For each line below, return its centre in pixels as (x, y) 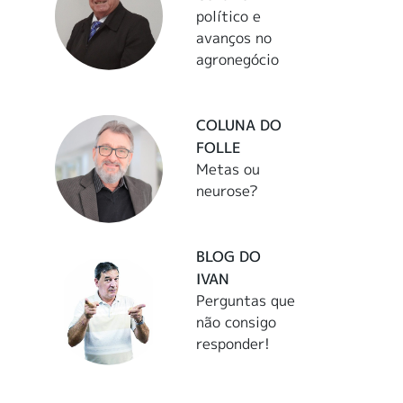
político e (229, 16)
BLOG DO (229, 256)
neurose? (228, 190)
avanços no (234, 37)
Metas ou (228, 169)
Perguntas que (246, 300)
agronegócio (238, 59)
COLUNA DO (239, 125)
